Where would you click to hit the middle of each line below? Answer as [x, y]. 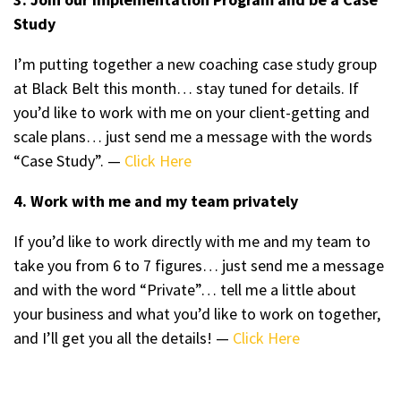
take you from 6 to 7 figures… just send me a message [199, 265]
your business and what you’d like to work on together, [197, 314]
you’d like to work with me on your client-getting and [192, 112]
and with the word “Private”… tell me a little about [185, 290]
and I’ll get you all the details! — [123, 338]
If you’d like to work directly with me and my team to [192, 241]
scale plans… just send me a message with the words [193, 137]
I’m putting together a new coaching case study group [195, 64]
